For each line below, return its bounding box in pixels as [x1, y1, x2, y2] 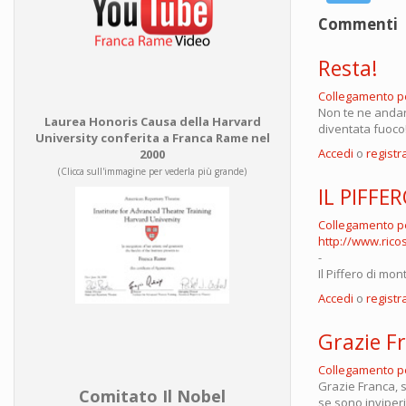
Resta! [318, 53, 378, 82]
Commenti [318, 13, 398, 34]
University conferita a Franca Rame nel [34, 130, 270, 146]
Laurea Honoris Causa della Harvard [43, 113, 261, 130]
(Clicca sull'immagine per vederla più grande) [58, 165, 246, 178]
